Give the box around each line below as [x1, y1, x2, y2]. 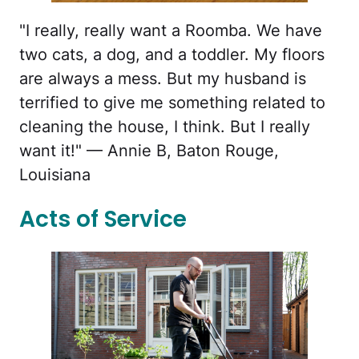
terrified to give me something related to [19, 92, 325, 112]
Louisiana [19, 164, 91, 184]
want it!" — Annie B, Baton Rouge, [19, 140, 279, 160]
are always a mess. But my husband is [19, 68, 306, 88]
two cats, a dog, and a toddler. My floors [19, 44, 325, 64]
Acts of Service [19, 204, 187, 236]
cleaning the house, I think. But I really [19, 116, 310, 136]
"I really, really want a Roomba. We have [19, 20, 322, 40]
